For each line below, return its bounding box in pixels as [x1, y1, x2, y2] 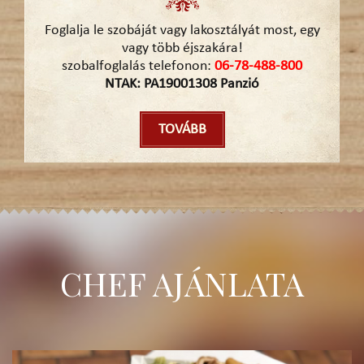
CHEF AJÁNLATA [60, 262, 304, 305]
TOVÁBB [158, 122, 206, 138]
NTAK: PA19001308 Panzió [105, 76, 259, 93]
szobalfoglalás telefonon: [62, 58, 211, 75]
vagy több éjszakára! [121, 41, 243, 57]
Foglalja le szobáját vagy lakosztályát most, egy [44, 23, 320, 39]
